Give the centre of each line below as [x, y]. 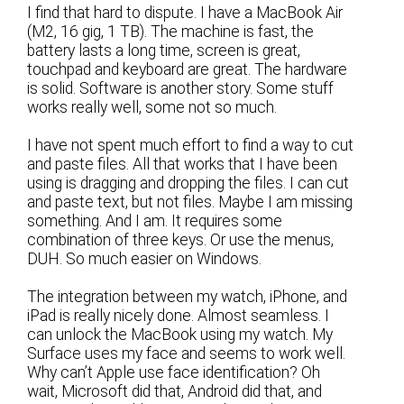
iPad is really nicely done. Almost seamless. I [179, 316]
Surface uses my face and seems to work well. [187, 354]
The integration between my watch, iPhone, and [188, 297]
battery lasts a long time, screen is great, [164, 50]
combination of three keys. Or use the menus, [181, 239]
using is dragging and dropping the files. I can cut [188, 183]
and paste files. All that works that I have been [183, 164]
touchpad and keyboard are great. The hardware [188, 69]
